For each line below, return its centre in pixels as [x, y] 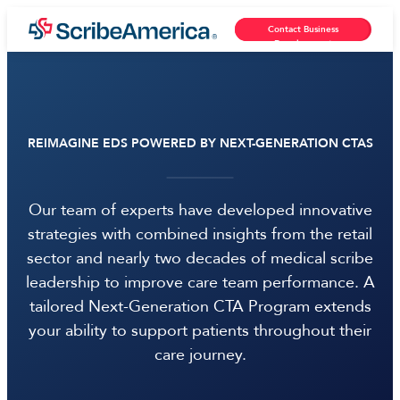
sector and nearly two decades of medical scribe [200, 258]
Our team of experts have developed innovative [200, 210]
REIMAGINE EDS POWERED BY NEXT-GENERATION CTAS [200, 143]
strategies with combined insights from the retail [200, 234]
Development [303, 44]
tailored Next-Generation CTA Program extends [200, 307]
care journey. [200, 355]
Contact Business [303, 29]
